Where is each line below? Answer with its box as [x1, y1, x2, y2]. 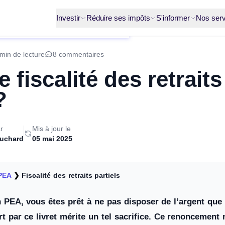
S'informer [156, 13, 190, 22]
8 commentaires [53, 50, 104, 58]
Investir [56, 13, 80, 22]
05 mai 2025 [32, 135, 72, 143]
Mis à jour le [32, 125, 71, 133]
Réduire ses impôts [86, 13, 150, 22]
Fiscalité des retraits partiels [22, 171, 121, 179]
